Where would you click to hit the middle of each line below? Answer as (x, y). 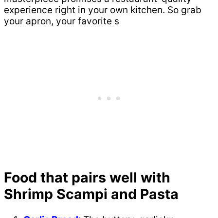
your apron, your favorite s (62, 21)
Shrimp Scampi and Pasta (91, 194)
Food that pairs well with (87, 178)
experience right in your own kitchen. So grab (103, 10)
